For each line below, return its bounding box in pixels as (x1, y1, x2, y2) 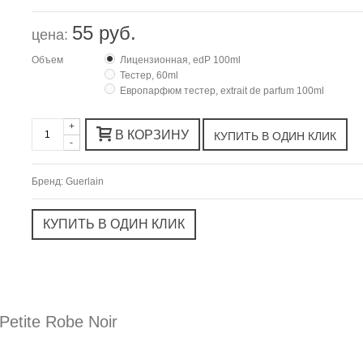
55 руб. (71, 21, 136, 44)
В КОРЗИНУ (114, 128, 189, 143)
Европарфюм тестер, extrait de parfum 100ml (119, 84, 324, 96)
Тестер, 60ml (119, 69, 178, 81)
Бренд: (31, 176, 66, 188)
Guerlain (65, 176, 104, 188)
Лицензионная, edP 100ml (119, 53, 241, 66)
